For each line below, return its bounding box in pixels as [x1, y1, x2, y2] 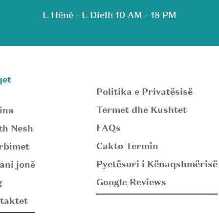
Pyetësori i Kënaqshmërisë [96, 158, 218, 170]
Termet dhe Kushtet [96, 104, 187, 116]
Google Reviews [96, 176, 166, 188]
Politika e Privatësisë [96, 86, 193, 98]
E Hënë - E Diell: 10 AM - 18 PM [42, 9, 176, 21]
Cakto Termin [96, 140, 158, 152]
